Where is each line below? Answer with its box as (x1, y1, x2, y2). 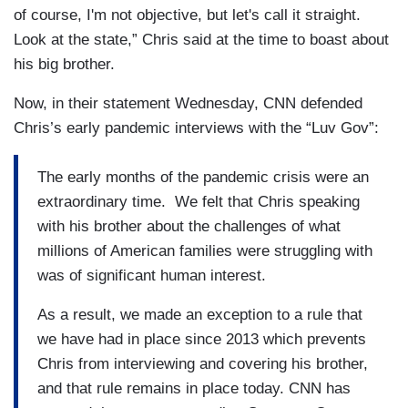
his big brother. (14, 56, 115, 74)
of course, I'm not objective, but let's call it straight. (14, 6, 361, 25)
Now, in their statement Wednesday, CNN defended (14, 95, 362, 113)
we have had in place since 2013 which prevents (37, 330, 366, 348)
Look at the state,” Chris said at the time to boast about (14, 31, 389, 49)
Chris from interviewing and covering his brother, (37, 354, 368, 372)
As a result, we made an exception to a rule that (37, 305, 362, 323)
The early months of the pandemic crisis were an (37, 168, 369, 186)
